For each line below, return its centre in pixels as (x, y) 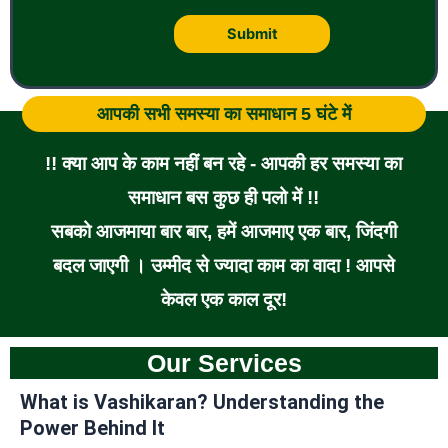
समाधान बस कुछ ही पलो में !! (224, 198)
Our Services (224, 363)
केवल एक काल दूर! (223, 300)
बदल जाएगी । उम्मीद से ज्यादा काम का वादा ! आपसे (223, 266)
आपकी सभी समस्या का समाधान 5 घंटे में (224, 114)
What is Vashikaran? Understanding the (202, 402)
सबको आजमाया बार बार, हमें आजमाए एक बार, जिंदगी (223, 232)
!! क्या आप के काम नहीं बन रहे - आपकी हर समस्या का (224, 164)
